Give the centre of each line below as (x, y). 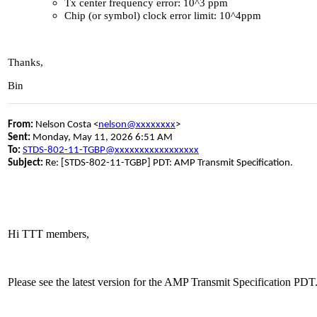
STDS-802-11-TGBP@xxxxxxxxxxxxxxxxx (111, 150)
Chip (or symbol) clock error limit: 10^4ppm (163, 16)
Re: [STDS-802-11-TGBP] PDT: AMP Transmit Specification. (168, 163)
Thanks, (25, 63)
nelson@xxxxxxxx (137, 125)
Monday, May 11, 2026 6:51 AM (102, 137)
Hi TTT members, (50, 234)
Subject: (25, 163)
